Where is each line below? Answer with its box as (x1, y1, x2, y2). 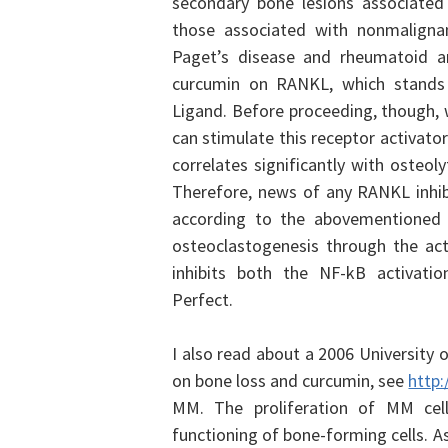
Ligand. (172, 99, 232, 122)
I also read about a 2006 (172, 342, 355, 365)
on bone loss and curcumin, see (172, 369, 409, 392)
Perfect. (172, 288, 233, 311)
